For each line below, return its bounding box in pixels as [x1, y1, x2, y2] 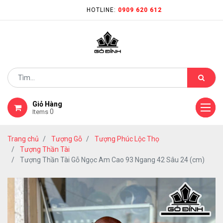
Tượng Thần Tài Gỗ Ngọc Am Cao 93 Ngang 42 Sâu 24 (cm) [20, 156, 205, 164]
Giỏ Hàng [32, 100, 62, 108]
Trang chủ [7, 135, 39, 143]
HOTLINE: [86, 6, 118, 13]
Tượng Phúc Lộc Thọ [95, 135, 159, 143]
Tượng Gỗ [51, 135, 82, 143]
